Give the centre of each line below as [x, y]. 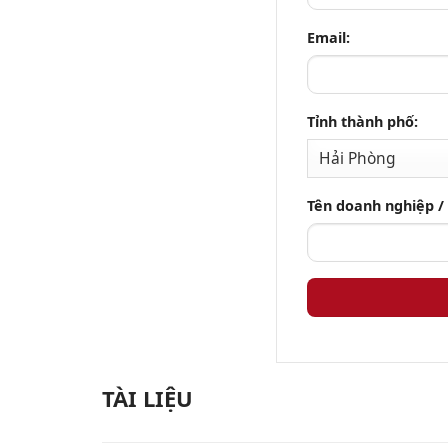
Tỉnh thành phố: [362, 122]
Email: [328, 38]
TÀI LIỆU [147, 397]
